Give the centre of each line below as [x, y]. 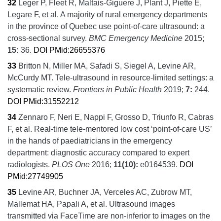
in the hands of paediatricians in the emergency [90, 141]
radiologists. [30, 164]
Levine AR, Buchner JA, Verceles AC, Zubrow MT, [105, 192]
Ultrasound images [142, 204]
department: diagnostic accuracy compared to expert [98, 152]
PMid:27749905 [35, 176]
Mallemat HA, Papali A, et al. [57, 204]
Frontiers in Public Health [117, 89]
